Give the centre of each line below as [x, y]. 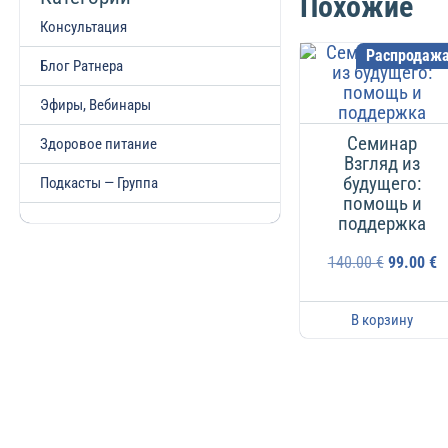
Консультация [83, 27]
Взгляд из [382, 164]
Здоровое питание [98, 144]
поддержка [382, 224]
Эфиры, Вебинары [95, 105]
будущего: [382, 184]
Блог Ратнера [81, 66]
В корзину [382, 320]
